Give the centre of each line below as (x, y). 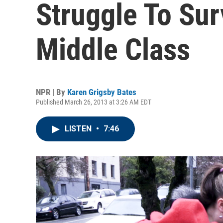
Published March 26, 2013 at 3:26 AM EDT (94, 102)
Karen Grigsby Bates (102, 92)
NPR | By (52, 92)
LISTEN (79, 129)
